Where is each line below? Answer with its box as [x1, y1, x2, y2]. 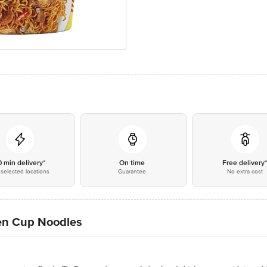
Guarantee [118, 168, 147, 175]
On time [119, 159, 145, 167]
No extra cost [226, 168, 263, 175]
